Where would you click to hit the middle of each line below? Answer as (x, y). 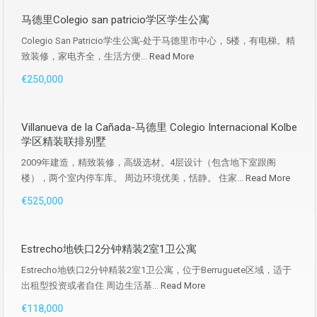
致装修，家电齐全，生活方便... (85, 56)
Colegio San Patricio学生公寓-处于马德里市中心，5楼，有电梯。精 (158, 41)
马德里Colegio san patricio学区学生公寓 (115, 20)
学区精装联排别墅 (64, 142)
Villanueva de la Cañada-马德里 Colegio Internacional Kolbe (159, 127)
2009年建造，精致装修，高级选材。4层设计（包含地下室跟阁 (149, 162)
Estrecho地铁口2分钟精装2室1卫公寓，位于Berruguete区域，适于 (156, 270)
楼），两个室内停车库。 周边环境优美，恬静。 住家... (133, 178)
